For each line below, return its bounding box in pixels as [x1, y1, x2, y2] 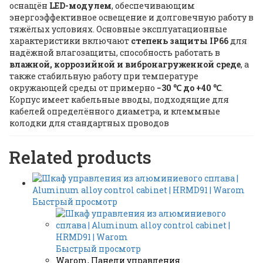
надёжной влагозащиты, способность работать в [9, 47, 220, 58]
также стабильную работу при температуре [9, 70, 198, 82]
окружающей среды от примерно [9, 82, 157, 93]
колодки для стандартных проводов [9, 117, 169, 129]
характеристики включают [9, 35, 131, 46]
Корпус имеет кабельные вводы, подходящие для [9, 94, 229, 105]
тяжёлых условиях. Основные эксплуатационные [9, 23, 227, 35]
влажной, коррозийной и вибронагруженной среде [9, 59, 241, 70]
